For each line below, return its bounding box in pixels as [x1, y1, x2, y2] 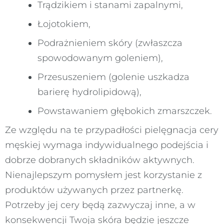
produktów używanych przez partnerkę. [5, 184, 183, 195]
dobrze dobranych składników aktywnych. [5, 154, 194, 165]
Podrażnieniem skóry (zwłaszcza [37, 37, 182, 48]
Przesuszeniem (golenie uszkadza [37, 71, 189, 82]
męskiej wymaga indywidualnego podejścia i [5, 139, 208, 150]
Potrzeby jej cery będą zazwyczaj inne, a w [5, 199, 195, 210]
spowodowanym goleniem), [37, 52, 163, 63]
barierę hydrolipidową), [37, 86, 141, 97]
